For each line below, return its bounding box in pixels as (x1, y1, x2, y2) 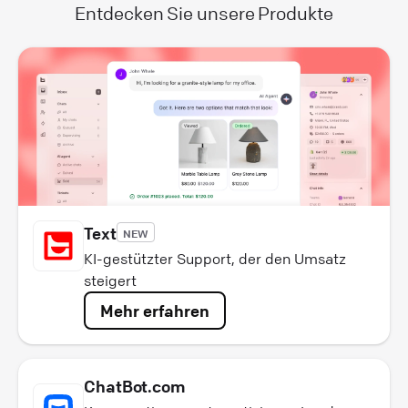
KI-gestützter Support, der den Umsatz (84, 249, 346, 268)
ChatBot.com (84, 375, 186, 396)
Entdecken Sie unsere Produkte (75, 2, 333, 25)
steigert (84, 270, 137, 290)
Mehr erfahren (100, 300, 209, 321)
